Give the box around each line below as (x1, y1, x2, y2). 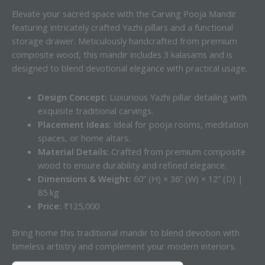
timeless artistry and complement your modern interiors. (12, 240, 236, 252)
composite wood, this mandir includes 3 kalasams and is (12, 49, 232, 61)
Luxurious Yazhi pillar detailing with (106, 91, 247, 103)
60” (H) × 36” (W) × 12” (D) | (131, 172, 243, 185)
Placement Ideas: (37, 118, 111, 130)
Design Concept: (37, 91, 107, 103)
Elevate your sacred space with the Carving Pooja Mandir (12, 8, 237, 20)
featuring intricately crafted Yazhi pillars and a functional (12, 21, 233, 34)
